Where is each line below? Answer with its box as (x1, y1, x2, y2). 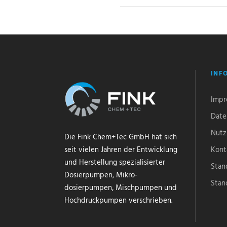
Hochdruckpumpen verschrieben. (64, 194, 172, 207)
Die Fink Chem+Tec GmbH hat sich (64, 131, 177, 143)
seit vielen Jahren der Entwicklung (64, 143, 177, 156)
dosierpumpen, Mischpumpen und (64, 181, 177, 194)
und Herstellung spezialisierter (64, 156, 165, 169)
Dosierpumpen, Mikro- (64, 169, 137, 181)
